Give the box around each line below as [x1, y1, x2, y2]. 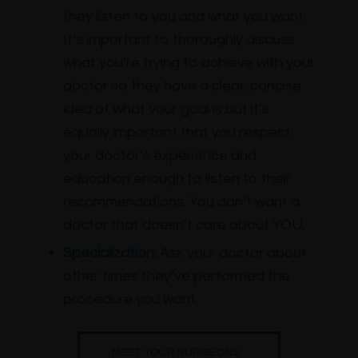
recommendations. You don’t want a [62, 193, 300, 209]
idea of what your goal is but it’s [62, 101, 269, 117]
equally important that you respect [62, 124, 291, 140]
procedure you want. [62, 291, 198, 307]
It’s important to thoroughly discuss [62, 31, 295, 47]
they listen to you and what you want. [62, 8, 306, 24]
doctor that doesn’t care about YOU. [62, 217, 304, 233]
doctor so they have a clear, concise [62, 78, 301, 93]
